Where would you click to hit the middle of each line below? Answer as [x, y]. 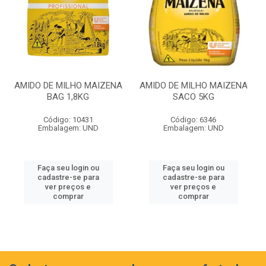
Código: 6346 [193, 120]
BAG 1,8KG [68, 97]
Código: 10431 [68, 120]
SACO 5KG [193, 97]
